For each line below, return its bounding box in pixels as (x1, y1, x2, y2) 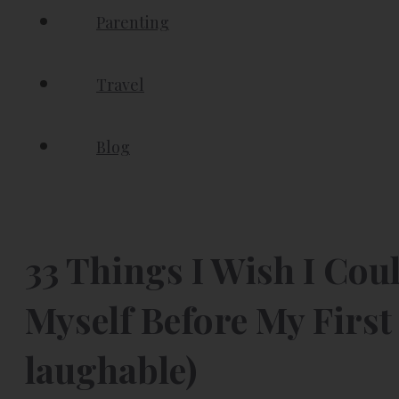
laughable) (25, 346, 197, 394)
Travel (96, 74, 144, 95)
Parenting (96, 12, 169, 33)
